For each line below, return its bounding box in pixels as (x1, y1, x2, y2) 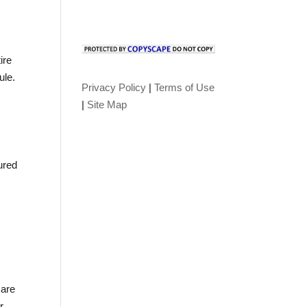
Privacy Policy (82, 82, 147, 93)
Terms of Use (154, 82, 215, 93)
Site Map (87, 99, 127, 110)
